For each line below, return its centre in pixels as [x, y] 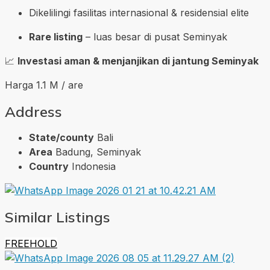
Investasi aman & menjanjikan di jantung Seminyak [138, 61]
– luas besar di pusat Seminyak [155, 36]
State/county [61, 138]
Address [33, 111]
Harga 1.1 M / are [44, 85]
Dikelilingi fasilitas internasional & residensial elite [139, 12]
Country [49, 167]
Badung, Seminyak [98, 152]
